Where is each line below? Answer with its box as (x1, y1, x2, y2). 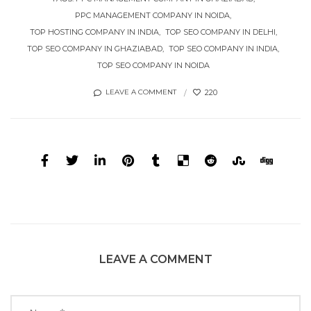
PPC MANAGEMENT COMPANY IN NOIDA (75, 10, 230, 20)
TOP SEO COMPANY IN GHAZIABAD (27, 43, 162, 53)
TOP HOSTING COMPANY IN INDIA (29, 26, 159, 37)
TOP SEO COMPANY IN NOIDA (96, 60, 210, 70)
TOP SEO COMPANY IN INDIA (169, 43, 278, 53)
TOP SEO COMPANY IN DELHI (165, 26, 276, 37)
